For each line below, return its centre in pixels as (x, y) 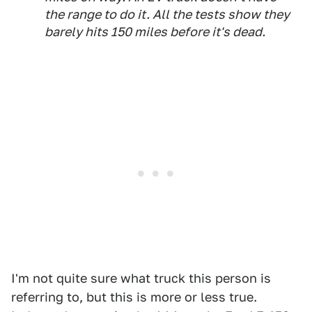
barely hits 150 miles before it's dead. (155, 31)
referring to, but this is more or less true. (134, 297)
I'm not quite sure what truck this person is (141, 278)
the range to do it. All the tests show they (167, 14)
